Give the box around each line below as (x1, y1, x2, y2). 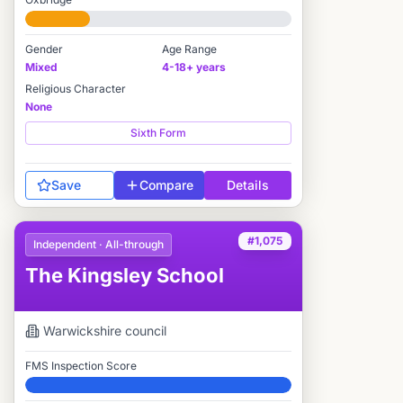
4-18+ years (162, 60, 226, 74)
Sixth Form (130, 126, 186, 139)
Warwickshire (43, 323, 121, 338)
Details (227, 177, 269, 193)
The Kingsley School (25, 264, 224, 287)
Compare (139, 177, 193, 193)
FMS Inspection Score (25, 359, 137, 372)
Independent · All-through (33, 237, 164, 251)
